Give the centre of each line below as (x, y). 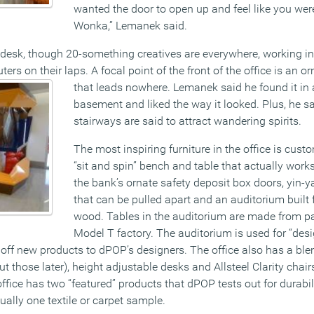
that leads (100, 87)
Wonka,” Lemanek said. (131, 25)
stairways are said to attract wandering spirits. (188, 121)
